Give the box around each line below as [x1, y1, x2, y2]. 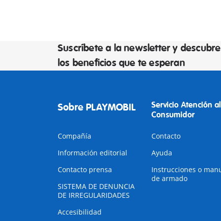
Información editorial [58, 148, 127, 157]
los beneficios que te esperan [58, 57, 185, 69]
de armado [151, 174, 187, 183]
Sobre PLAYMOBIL [58, 101, 136, 113]
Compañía [58, 131, 91, 141]
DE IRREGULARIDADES [58, 190, 130, 200]
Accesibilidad [58, 207, 102, 217]
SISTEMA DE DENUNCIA [58, 182, 135, 191]
